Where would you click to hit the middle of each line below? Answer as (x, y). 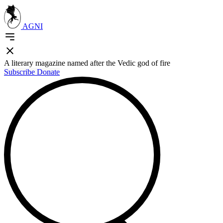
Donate (48, 72)
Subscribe (20, 72)
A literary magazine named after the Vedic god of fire (87, 63)
